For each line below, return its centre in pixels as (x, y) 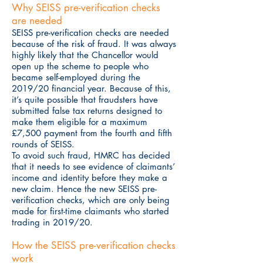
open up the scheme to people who (80, 66)
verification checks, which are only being (91, 200)
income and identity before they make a (90, 178)
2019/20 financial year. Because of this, (91, 88)
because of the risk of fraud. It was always (94, 44)
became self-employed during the (76, 77)
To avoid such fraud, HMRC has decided (91, 155)
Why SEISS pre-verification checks (86, 8)
